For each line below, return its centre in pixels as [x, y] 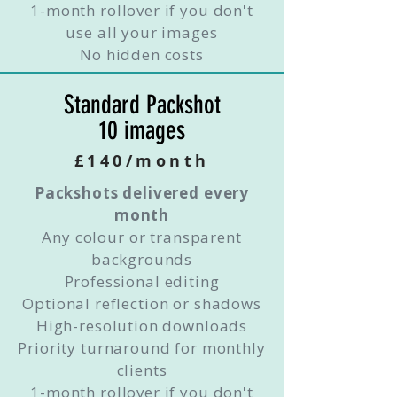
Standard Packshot [142, 105]
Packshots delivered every [142, 193]
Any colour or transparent [142, 237]
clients [142, 370]
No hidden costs [142, 54]
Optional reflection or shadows [142, 304]
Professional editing [142, 281]
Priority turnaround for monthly [142, 348]
